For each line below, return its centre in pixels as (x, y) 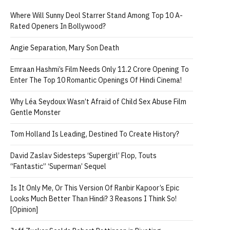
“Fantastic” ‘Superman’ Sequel (58, 166)
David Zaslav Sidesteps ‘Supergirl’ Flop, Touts (83, 156)
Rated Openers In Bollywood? (58, 26)
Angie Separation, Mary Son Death (65, 48)
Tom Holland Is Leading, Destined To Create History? (95, 134)
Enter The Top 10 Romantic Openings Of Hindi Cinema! (96, 80)
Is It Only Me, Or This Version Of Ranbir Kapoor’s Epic (95, 188)
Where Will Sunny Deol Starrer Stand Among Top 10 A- (97, 15)
